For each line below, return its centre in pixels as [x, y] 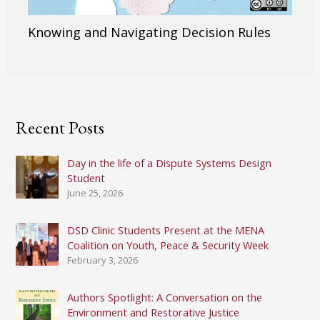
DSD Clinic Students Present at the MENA [166, 230]
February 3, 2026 [103, 260]
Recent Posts [60, 127]
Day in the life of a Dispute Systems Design [170, 162]
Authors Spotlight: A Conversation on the [165, 297]
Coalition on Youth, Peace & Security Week [168, 245]
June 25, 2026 [95, 192]
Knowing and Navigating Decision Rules [150, 32]
